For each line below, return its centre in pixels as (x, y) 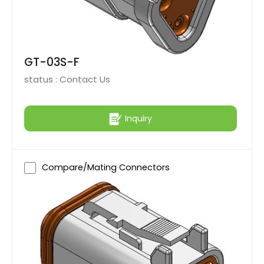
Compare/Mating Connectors (106, 168)
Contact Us (85, 80)
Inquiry (138, 118)
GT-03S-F (52, 62)
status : (42, 80)
